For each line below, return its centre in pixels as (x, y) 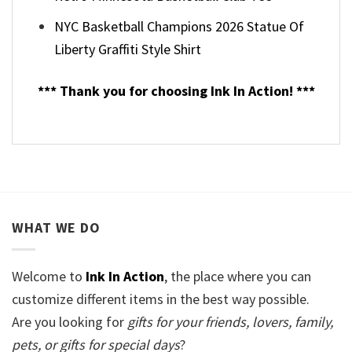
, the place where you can (238, 277)
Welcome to (49, 277)
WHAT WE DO (56, 228)
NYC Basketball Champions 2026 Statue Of (180, 27)
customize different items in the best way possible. (161, 299)
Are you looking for (70, 322)
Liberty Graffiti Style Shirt (128, 49)
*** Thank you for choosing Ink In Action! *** (176, 90)
